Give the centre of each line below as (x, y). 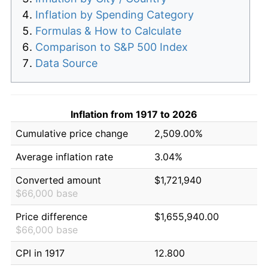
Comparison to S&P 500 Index (112, 47)
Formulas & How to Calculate (108, 31)
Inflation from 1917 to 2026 (134, 114)
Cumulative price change (72, 133)
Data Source (66, 63)
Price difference (51, 216)
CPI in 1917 (40, 253)
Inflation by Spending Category (115, 14)
